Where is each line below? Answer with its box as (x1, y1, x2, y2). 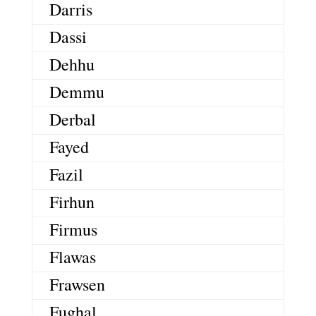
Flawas (49, 245, 96, 268)
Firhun (49, 190, 95, 213)
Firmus (49, 217, 97, 241)
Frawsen (49, 272, 105, 296)
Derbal (49, 107, 96, 130)
